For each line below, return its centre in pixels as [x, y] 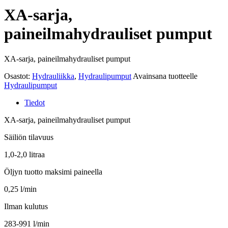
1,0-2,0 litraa [24, 154]
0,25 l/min [20, 189]
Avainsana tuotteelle [165, 76]
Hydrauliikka [53, 76]
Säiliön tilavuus [29, 137]
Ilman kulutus [26, 206]
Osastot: [18, 76]
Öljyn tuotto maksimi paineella [53, 172]
